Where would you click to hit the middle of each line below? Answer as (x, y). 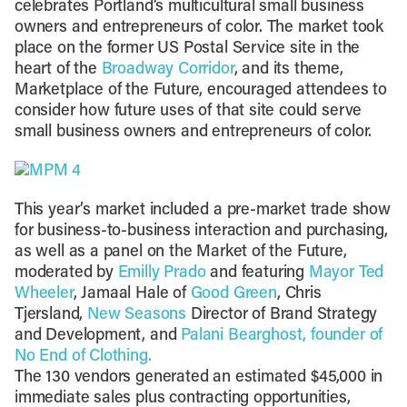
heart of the (58, 70)
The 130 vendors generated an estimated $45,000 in (199, 378)
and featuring (257, 273)
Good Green (233, 294)
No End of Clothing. (83, 357)
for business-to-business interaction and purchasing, (201, 232)
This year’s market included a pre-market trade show (202, 211)
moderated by (66, 273)
